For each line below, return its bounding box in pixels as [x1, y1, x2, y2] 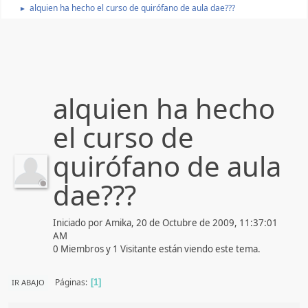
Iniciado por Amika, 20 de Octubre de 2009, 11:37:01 [53, 216, 278, 229]
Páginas [55, 276, 85, 288]
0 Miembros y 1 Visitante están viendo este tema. [53, 242, 261, 255]
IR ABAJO [12, 276, 45, 287]
